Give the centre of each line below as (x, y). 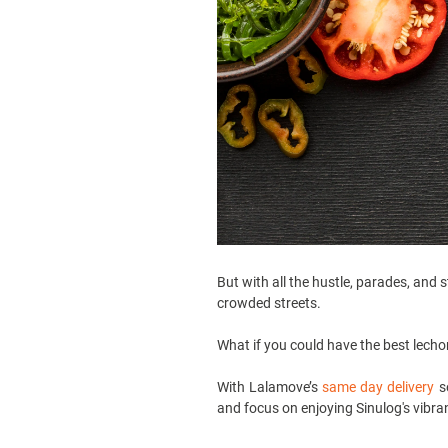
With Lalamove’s (270, 387)
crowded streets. (269, 303)
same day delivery (378, 387)
